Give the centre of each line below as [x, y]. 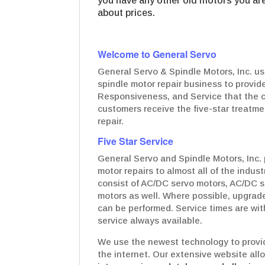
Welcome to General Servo [157, 54]
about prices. [127, 13]
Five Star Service [136, 141]
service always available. [150, 221]
